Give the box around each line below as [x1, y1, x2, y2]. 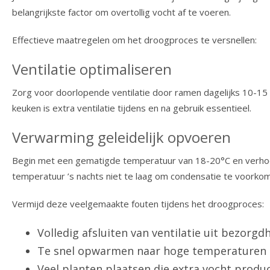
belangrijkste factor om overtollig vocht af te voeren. [12, 6, 231, 19]
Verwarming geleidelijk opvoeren [12, 127, 231, 148]
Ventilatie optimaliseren [12, 59, 172, 80]
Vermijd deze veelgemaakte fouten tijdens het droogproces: [12, 198, 264, 210]
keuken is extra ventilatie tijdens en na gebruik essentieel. [12, 102, 251, 115]
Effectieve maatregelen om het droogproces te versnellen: [12, 34, 257, 46]
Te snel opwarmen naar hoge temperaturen [37, 243, 267, 259]
